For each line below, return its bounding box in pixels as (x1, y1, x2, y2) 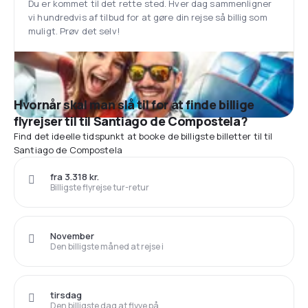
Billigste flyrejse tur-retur (50, 181, 149, 193)
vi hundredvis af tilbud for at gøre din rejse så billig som (28, 10, 267, 23)
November (50, 229, 94, 242)
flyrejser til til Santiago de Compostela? (14, 112, 248, 129)
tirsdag (50, 288, 82, 301)
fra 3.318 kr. (50, 170, 99, 183)
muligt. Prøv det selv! (28, 24, 120, 37)
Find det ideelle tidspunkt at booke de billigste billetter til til (14, 129, 273, 142)
